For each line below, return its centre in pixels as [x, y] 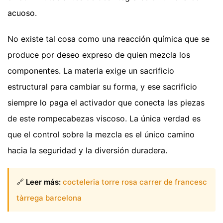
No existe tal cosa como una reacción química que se [109, 39]
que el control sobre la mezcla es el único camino [101, 135]
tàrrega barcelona [49, 198]
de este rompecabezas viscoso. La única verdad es [104, 119]
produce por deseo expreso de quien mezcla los [99, 55]
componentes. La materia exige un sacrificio [91, 71]
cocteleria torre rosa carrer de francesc [135, 182]
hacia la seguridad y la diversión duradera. [87, 151]
